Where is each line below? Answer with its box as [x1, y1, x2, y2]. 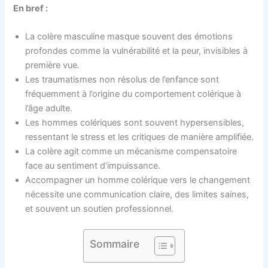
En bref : [13, 2, 48, 14]
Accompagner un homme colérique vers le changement [25, 175, 251, 186]
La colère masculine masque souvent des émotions [25, 31, 233, 42]
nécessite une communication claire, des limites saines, [25, 189, 249, 200]
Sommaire [90, 237, 139, 250]
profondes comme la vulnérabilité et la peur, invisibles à [25, 45, 248, 57]
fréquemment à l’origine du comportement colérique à [25, 89, 242, 100]
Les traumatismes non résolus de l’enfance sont [25, 74, 220, 86]
